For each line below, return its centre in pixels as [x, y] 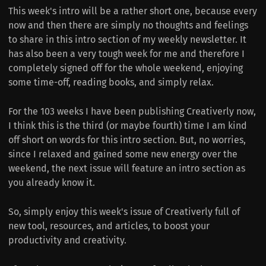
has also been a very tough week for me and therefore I [126, 54]
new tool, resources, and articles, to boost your [109, 226]
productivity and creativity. [67, 240]
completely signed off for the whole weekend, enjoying [126, 68]
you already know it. [52, 183]
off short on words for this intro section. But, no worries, [127, 140]
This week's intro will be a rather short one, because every [133, 11]
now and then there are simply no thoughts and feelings [128, 26]
